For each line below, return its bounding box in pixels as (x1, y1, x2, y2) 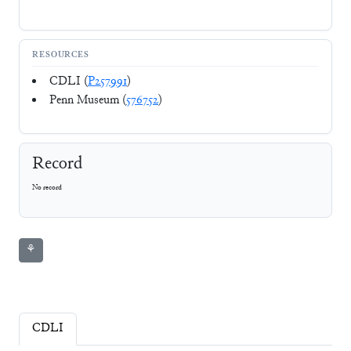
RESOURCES (32, 49, 90, 62)
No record (32, 183, 62, 194)
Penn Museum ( (49, 92, 126, 109)
